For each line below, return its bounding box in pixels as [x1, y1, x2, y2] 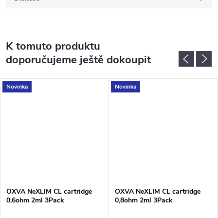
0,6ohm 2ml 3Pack [6, 195, 64, 205]
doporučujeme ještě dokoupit [6, 53, 151, 67]
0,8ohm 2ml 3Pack [115, 195, 173, 205]
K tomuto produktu [6, 39, 100, 54]
